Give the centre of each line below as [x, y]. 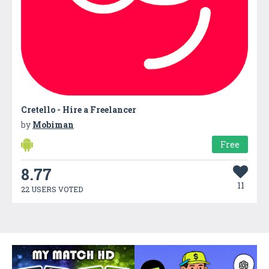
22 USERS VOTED [52, 189]
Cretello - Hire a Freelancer [79, 109]
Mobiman [53, 124]
